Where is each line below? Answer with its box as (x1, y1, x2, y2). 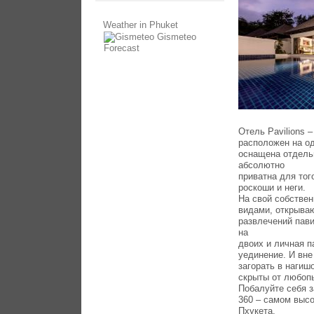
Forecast (104, 43, 140, 54)
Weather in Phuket (103, 19, 179, 30)
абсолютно (238, 160, 285, 171)
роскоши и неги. (238, 182, 306, 193)
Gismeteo (157, 31, 197, 42)
